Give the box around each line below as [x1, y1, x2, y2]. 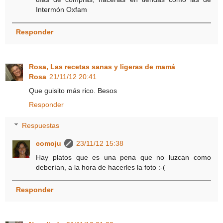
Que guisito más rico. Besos [29, 87, 117, 95]
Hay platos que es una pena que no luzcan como [36, 153, 211, 161]
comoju [36, 139, 62, 147]
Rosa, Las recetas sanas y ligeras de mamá [29, 63, 175, 71]
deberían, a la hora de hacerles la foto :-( [36, 163, 166, 171]
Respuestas [22, 121, 60, 129]
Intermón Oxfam [36, 5, 88, 14]
